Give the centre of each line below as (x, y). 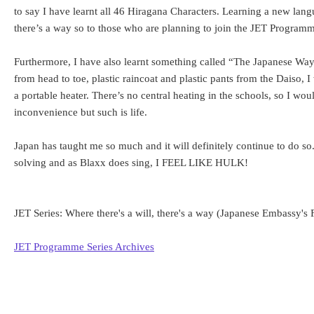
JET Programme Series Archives (84, 247)
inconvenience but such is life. (81, 112)
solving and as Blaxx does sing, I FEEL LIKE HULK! (131, 163)
